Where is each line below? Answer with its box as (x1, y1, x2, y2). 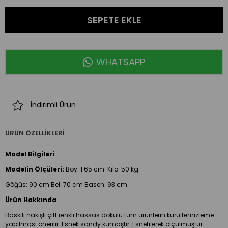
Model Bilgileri (5, 149, 54, 158)
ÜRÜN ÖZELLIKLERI (5, 128, 65, 138)
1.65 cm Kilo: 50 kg (80, 164, 140, 174)
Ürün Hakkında (5, 195, 56, 204)
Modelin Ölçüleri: (5, 164, 66, 174)
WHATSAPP (94, 55, 145, 68)
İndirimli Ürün (31, 100, 76, 110)
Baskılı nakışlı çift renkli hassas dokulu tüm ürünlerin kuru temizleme (5, 210, 214, 219)
